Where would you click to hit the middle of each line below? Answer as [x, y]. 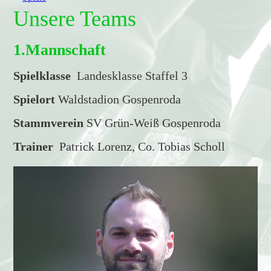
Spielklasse [45, 76]
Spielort [34, 100]
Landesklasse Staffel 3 [132, 76]
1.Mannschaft [60, 50]
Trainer [34, 147]
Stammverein [49, 123]
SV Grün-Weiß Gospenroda [152, 123]
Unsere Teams [75, 19]
